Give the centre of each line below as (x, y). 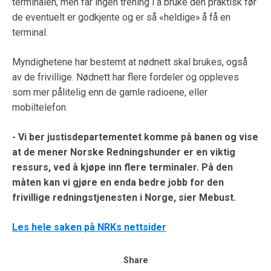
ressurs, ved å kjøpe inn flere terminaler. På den (122, 167)
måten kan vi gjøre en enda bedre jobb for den (118, 182)
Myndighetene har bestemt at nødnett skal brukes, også (130, 62)
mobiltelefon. (41, 107)
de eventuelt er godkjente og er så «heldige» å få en (121, 17)
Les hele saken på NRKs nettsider (89, 227)
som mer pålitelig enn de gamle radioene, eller (110, 92)
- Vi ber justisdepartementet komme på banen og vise (135, 137)
